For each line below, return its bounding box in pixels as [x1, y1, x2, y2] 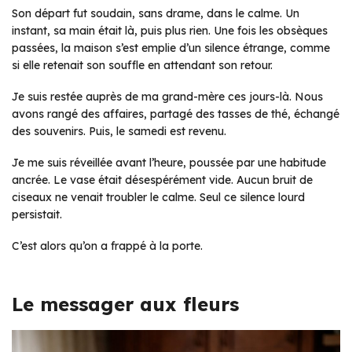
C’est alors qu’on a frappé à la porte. [12, 239, 203, 253]
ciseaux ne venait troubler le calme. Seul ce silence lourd [12, 190, 305, 204]
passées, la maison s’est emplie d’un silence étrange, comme [12, 41, 330, 55]
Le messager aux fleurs [12, 292, 239, 316]
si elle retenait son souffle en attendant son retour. [12, 58, 273, 72]
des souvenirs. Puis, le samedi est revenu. [12, 124, 226, 138]
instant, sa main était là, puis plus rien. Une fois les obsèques [12, 24, 328, 38]
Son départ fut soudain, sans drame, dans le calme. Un [12, 6, 299, 20]
